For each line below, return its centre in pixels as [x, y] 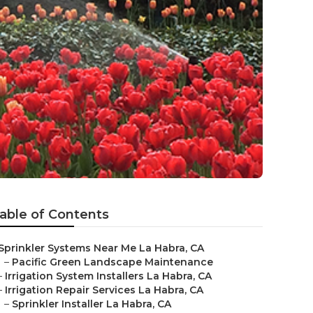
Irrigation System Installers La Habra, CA [108, 276]
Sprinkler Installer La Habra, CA [92, 304]
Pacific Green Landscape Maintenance [112, 262]
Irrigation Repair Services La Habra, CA [104, 290]
